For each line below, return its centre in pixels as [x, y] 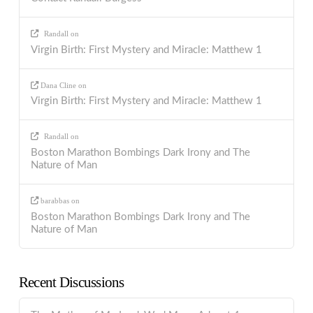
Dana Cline [59, 85]
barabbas [55, 200]
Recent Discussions [71, 283]
